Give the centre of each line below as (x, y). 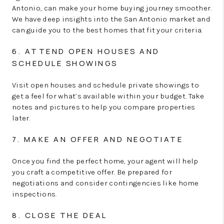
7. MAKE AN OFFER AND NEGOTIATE (97, 139)
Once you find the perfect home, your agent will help (105, 161)
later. (21, 118)
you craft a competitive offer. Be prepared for (92, 172)
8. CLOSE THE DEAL (60, 215)
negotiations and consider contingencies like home (105, 183)
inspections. (34, 194)
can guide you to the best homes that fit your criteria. (107, 30)
